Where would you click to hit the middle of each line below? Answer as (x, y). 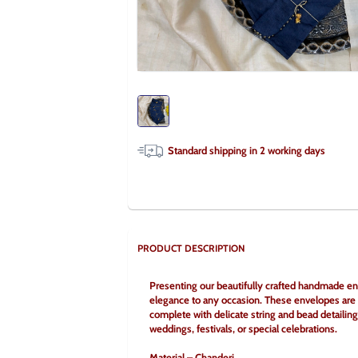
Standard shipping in (214, 150)
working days (295, 150)
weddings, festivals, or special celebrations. (243, 328)
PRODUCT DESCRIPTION (191, 248)
